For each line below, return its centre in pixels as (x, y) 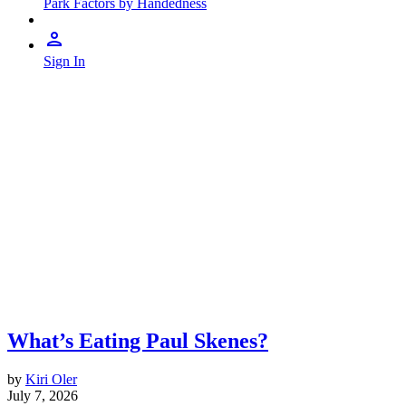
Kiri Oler (51, 379)
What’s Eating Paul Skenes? (138, 341)
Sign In (64, 61)
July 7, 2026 (43, 395)
